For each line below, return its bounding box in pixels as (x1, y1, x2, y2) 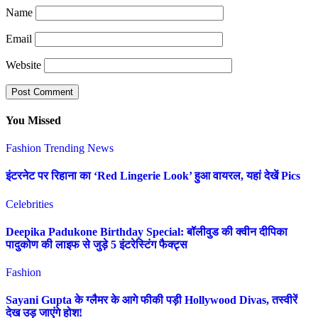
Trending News (44, 142, 114, 155)
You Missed (6, 114, 61, 126)
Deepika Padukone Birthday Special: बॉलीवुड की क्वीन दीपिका (6, 225, 287, 238)
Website (6, 58, 41, 71)
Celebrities (6, 197, 53, 210)
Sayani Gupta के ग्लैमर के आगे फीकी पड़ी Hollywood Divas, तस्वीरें (6, 294, 297, 307)
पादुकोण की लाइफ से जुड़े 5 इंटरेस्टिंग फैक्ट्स (6, 238, 187, 251)
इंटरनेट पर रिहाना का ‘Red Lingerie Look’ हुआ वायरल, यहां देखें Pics (6, 170, 300, 182)
